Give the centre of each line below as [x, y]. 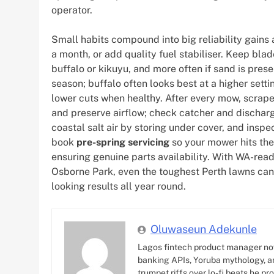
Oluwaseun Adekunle [204, 229]
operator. [72, 10]
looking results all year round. [119, 186]
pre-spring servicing [123, 142]
